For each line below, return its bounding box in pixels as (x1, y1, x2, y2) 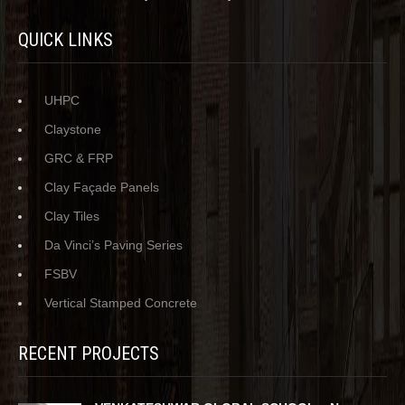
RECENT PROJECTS (18, 342, 159, 364)
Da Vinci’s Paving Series (44, 237, 183, 252)
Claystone (44, 121, 101, 137)
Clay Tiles (44, 208, 99, 223)
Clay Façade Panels (44, 179, 159, 194)
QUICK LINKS (18, 28, 113, 51)
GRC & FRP (44, 150, 113, 165)
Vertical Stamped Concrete (44, 295, 197, 310)
